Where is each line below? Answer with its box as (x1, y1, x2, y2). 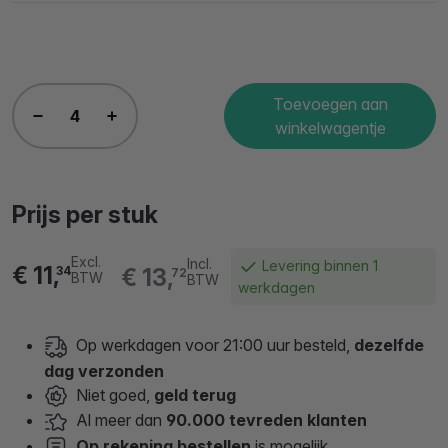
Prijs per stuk (12, 200, 158, 229)
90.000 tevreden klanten (166, 410, 367, 431)
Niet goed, (68, 384, 154, 405)
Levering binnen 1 (258, 257, 379, 274)
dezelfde (350, 335, 424, 356)
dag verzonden (44, 360, 164, 381)
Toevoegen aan (272, 94, 388, 114)
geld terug (154, 384, 236, 405)
